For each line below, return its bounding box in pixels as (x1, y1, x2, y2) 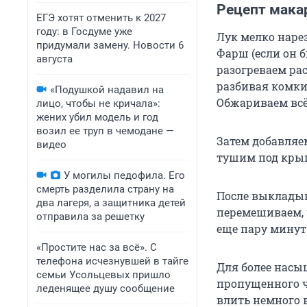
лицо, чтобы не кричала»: (36, 97, 160, 110)
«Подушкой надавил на (50, 84, 164, 96)
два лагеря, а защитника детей (36, 197, 186, 209)
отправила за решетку (36, 210, 145, 223)
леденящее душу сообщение (36, 282, 175, 295)
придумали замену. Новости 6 (36, 39, 184, 51)
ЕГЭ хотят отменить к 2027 (36, 12, 166, 24)
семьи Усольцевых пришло (36, 269, 171, 281)
